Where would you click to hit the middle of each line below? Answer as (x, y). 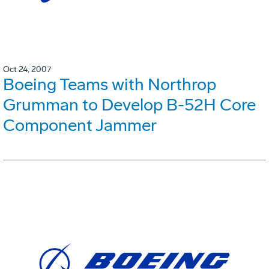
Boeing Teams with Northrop (110, 84)
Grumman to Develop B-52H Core (129, 104)
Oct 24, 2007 (27, 69)
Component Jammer (80, 125)
